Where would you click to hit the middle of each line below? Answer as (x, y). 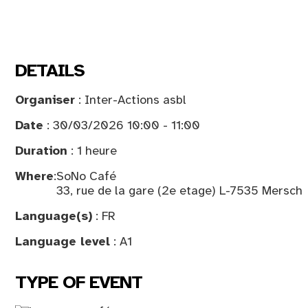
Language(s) (54, 216)
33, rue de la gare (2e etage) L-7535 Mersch (179, 190)
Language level (63, 241)
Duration (41, 150)
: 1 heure (92, 150)
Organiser (45, 99)
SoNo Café (86, 176)
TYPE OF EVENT (79, 282)
